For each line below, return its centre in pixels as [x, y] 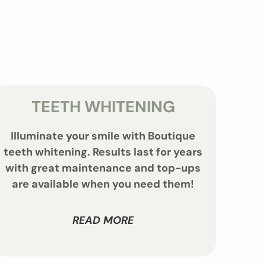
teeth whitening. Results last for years [103, 152]
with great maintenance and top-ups [103, 168]
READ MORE [103, 221]
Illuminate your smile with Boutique [103, 136]
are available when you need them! [103, 184]
